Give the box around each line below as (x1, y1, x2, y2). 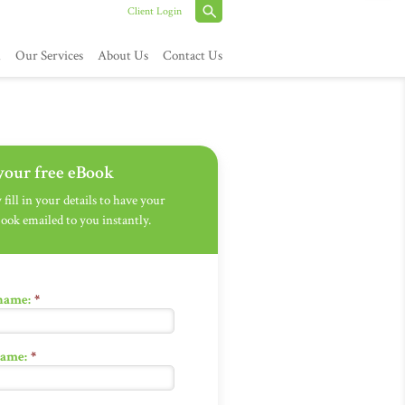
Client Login (127, 5, 182, 18)
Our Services (15, 47, 83, 64)
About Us (98, 47, 148, 64)
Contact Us (163, 47, 222, 64)
